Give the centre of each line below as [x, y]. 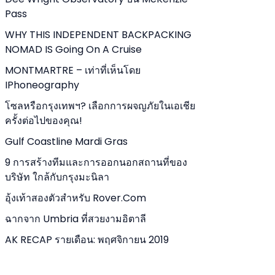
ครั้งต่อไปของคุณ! [44, 121]
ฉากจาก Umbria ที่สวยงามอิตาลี [76, 219]
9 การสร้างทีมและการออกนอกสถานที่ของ [96, 162]
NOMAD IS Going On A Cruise [73, 49]
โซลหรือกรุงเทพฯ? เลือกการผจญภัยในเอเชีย [100, 106]
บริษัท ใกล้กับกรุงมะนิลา [57, 177]
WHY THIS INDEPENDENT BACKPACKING [98, 35]
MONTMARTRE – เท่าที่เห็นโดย [73, 70]
